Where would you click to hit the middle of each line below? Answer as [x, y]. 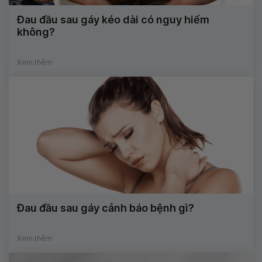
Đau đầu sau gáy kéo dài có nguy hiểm [113, 20]
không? [36, 32]
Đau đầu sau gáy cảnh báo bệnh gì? [106, 208]
